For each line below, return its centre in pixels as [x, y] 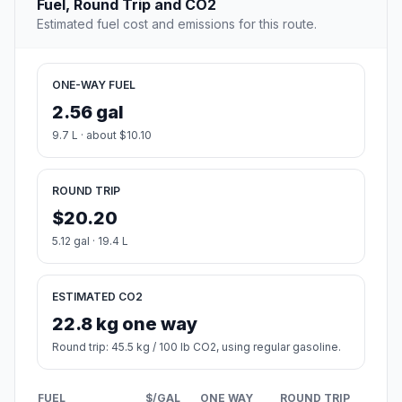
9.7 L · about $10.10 [102, 135]
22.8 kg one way [125, 324]
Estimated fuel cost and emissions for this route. [177, 24]
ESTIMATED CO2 [97, 297]
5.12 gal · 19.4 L [90, 241]
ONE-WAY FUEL [94, 85]
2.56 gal [88, 113]
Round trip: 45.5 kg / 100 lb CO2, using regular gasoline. [197, 347]
